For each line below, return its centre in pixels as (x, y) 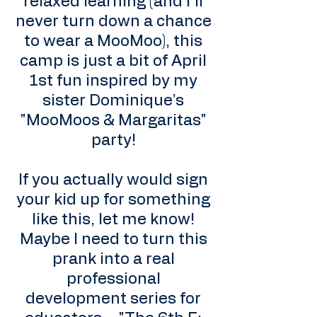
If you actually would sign (113, 180)
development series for (113, 299)
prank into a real (113, 259)
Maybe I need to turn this (113, 239)
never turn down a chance (113, 21)
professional (113, 279)
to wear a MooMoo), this (113, 41)
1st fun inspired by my (113, 81)
